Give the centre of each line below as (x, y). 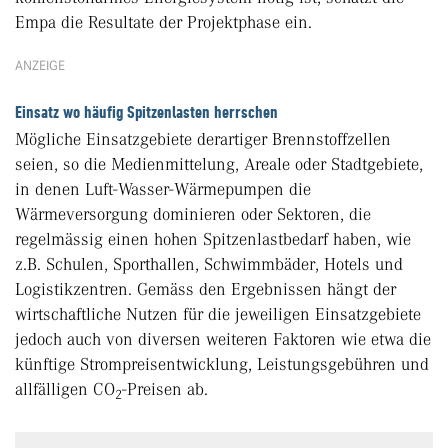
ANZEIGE (40, 65)
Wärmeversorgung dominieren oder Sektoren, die (193, 214)
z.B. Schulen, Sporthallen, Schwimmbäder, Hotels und (209, 264)
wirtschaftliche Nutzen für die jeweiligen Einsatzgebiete (218, 314)
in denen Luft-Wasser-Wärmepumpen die (163, 189)
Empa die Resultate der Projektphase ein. (163, 22)
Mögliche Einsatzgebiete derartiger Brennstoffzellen (203, 139)
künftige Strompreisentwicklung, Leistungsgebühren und (222, 364)
